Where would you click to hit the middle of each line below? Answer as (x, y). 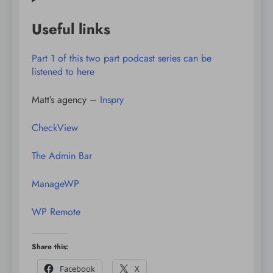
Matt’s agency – (66, 99)
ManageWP (55, 183)
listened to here (63, 71)
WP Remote (56, 211)
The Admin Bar (62, 155)
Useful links (71, 29)
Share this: (50, 246)
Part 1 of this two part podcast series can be (122, 58)
